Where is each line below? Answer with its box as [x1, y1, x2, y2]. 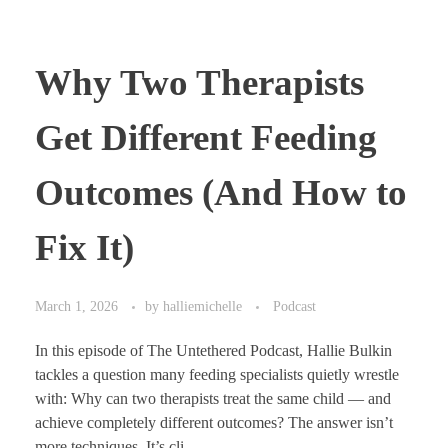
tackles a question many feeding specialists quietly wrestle [35, 365, 399, 383]
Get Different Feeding [35, 117, 377, 158]
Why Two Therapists [35, 62, 364, 103]
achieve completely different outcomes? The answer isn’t [35, 413, 393, 431]
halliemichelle [163, 297, 246, 314]
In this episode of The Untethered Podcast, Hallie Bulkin [35, 341, 392, 359]
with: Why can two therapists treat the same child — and [35, 389, 391, 407]
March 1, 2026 [35, 297, 118, 314]
